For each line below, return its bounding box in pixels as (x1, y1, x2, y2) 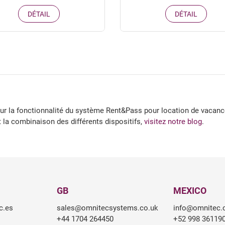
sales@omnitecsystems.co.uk (56, 203, 158, 212)
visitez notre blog (144, 117, 202, 126)
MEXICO (173, 185, 206, 196)
